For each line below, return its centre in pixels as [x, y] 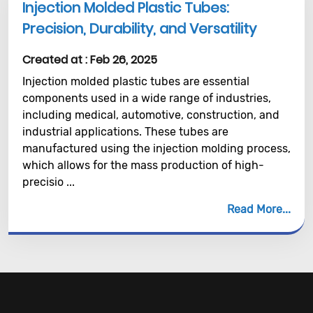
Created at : [56, 60]
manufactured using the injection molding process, [156, 148]
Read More [255, 209]
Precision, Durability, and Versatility [139, 29]
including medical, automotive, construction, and [151, 115]
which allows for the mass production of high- [143, 165]
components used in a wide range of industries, [147, 98]
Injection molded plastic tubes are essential [136, 81]
